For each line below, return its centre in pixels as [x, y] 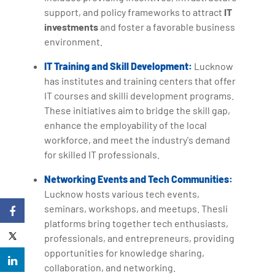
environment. [74, 41]
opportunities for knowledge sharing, [125, 252]
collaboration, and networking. [110, 267]
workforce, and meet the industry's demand [137, 139]
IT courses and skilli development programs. [139, 95]
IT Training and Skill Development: [118, 66]
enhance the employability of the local [126, 125]
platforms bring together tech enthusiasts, [137, 223]
